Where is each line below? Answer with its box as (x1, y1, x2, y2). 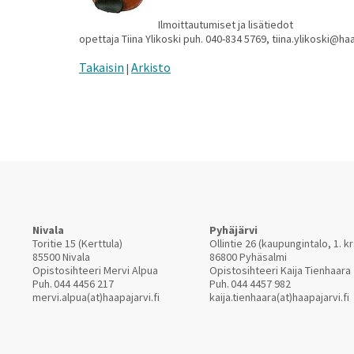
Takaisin (79, 59, 124, 75)
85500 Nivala (32, 250, 90, 264)
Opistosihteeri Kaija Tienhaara (209, 263, 351, 277)
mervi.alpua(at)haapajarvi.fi (32, 290, 160, 304)
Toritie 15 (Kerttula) (32, 236, 122, 250)
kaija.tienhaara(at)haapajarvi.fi (209, 290, 349, 304)
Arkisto (131, 59, 171, 75)
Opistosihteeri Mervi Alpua (32, 263, 158, 277)
